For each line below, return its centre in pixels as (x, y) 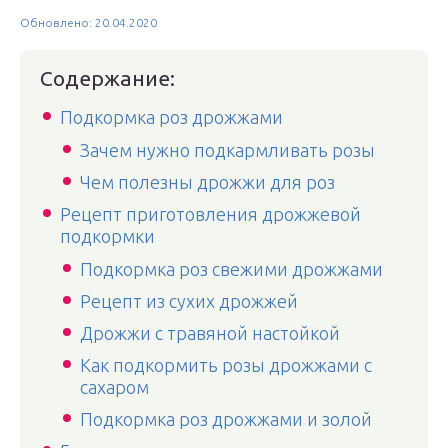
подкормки (107, 236)
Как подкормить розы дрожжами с (226, 365)
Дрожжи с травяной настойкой (210, 333)
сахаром (114, 387)
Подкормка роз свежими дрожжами (231, 269)
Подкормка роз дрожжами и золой (226, 419)
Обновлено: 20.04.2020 (88, 22)
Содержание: (107, 78)
